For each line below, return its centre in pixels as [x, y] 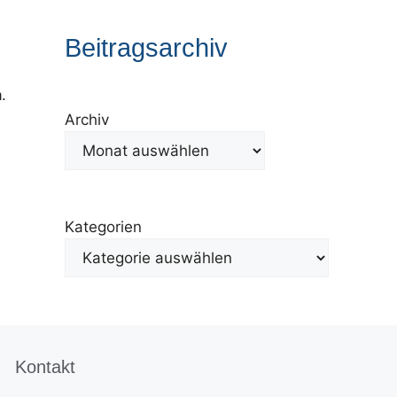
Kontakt [45, 367]
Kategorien [103, 226]
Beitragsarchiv [146, 47]
